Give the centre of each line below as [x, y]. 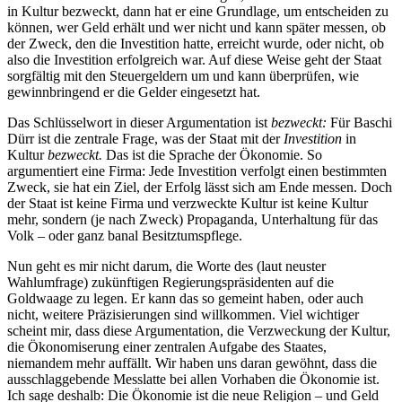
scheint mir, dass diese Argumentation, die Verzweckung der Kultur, [199, 330]
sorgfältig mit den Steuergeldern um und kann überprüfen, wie [183, 75]
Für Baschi [361, 122]
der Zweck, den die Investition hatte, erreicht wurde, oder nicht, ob [196, 43]
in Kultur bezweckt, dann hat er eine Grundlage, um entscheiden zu [198, 11]
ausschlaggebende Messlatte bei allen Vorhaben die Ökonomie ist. [193, 379]
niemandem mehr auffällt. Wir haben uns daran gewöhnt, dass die [192, 363]
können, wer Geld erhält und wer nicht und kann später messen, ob [197, 27]
